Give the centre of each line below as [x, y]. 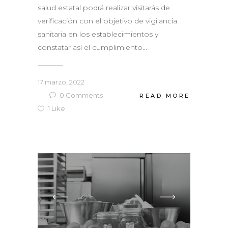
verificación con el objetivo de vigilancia [107, 21]
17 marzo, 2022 [61, 82]
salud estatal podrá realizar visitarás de [104, 8]
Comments [83, 95]
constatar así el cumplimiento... [92, 48]
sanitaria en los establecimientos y [98, 34]
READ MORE [165, 95]
